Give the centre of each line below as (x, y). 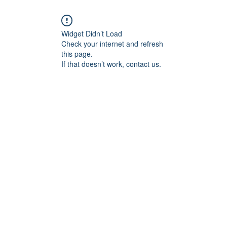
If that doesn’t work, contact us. (111, 64)
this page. (77, 54)
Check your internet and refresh (112, 44)
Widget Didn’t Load (92, 33)
